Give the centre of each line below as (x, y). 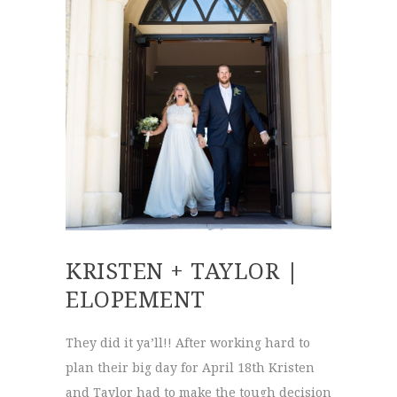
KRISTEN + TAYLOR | (182, 270)
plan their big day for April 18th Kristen (190, 367)
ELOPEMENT (136, 298)
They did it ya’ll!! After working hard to (188, 342)
